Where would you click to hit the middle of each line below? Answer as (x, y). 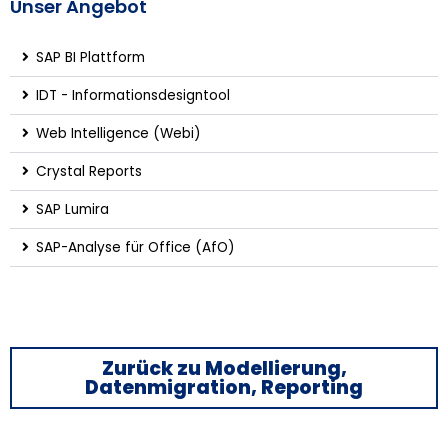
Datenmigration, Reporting (224, 388)
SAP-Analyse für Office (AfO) (135, 248)
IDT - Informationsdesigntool (132, 96)
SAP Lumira (72, 210)
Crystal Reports (88, 172)
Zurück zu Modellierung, (224, 369)
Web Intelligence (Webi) (118, 134)
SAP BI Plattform (90, 58)
